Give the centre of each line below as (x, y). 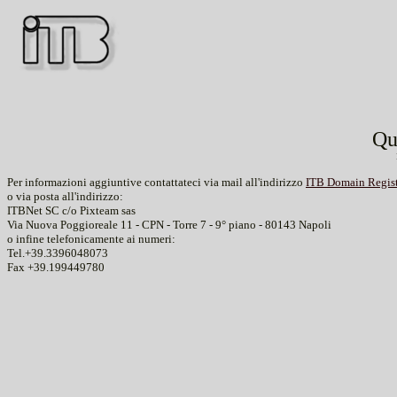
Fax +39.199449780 (56, 267)
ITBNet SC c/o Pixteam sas (71, 210)
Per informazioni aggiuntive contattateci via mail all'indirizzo (156, 182)
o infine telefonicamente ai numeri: (91, 239)
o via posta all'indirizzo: (65, 196)
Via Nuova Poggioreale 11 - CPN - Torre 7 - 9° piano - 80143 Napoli (169, 225)
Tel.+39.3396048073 (58, 253)
